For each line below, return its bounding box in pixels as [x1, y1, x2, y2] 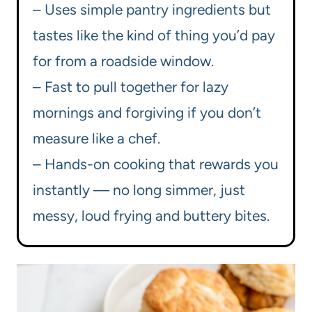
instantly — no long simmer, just [33, 181, 245, 199]
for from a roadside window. [33, 52, 214, 70]
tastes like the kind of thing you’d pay [33, 26, 275, 45]
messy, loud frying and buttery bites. [33, 207, 270, 225]
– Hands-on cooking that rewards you [33, 155, 279, 173]
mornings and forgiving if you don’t [33, 104, 261, 122]
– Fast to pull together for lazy [33, 78, 228, 96]
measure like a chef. [33, 130, 160, 148]
